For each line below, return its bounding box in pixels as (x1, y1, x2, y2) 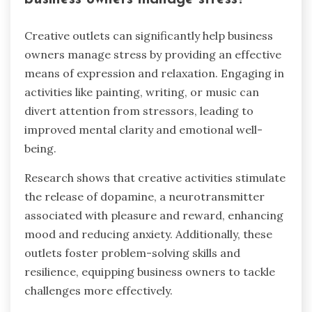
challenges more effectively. (24, 283, 173, 297)
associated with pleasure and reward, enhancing (24, 208, 283, 222)
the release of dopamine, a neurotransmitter (24, 189, 265, 203)
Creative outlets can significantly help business (24, 28, 273, 42)
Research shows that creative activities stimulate (24, 170, 286, 185)
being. (24, 141, 56, 155)
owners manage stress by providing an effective (24, 47, 281, 61)
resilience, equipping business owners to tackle (24, 264, 275, 279)
